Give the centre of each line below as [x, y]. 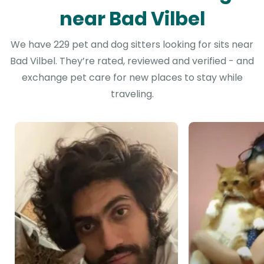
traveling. [132, 94]
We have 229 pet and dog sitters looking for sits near [132, 44]
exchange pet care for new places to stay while [132, 77]
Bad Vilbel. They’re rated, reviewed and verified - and [132, 61]
